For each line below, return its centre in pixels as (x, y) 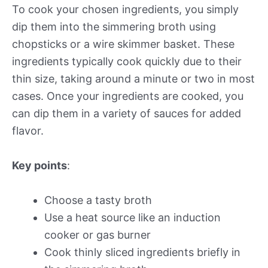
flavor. (28, 131)
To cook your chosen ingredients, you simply (125, 10)
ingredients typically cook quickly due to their (127, 62)
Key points (39, 166)
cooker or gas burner (98, 234)
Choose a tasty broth (98, 200)
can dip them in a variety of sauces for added (127, 114)
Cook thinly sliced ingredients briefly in (142, 252)
